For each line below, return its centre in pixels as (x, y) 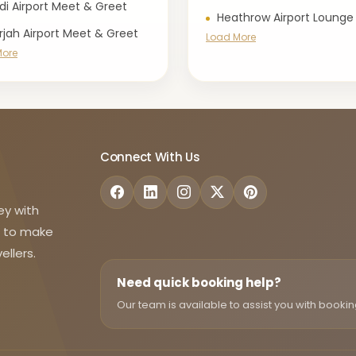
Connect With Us (150, 157)
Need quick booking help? (199, 283)
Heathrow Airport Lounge (285, 17)
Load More (231, 37)
